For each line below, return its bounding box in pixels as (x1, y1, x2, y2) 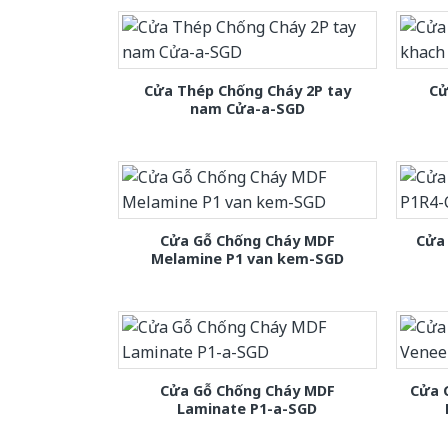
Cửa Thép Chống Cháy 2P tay (143, 81, 351, 101)
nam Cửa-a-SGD (189, 99, 305, 119)
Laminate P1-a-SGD (177, 399, 318, 419)
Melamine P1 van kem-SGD (150, 249, 344, 269)
